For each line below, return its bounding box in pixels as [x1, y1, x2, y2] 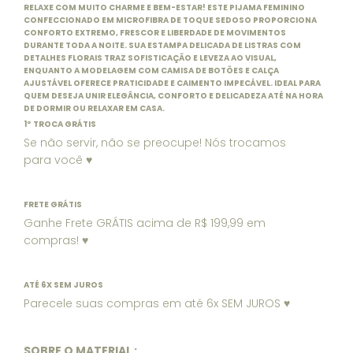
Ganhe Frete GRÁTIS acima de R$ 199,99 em [24, 215, 266, 231]
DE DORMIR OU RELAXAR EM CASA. [24, 102, 165, 114]
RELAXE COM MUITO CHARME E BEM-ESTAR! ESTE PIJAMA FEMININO [24, 2, 305, 13]
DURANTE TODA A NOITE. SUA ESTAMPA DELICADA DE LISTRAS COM [24, 39, 301, 51]
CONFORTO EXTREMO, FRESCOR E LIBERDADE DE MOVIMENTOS [24, 27, 286, 39]
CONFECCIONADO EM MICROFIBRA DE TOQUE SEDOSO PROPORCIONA [24, 14, 317, 26]
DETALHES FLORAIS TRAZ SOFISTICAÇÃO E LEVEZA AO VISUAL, [24, 52, 277, 64]
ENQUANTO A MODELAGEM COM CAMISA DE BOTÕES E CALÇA [24, 65, 279, 76]
